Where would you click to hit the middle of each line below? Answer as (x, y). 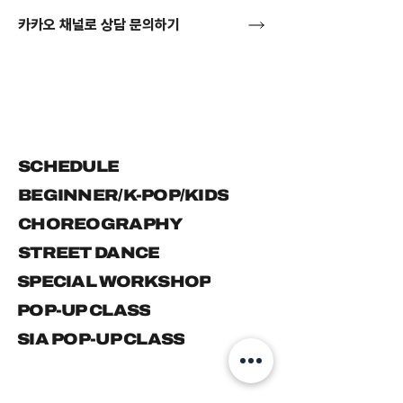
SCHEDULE (69, 166)
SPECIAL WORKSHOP (114, 282)
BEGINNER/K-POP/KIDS (124, 195)
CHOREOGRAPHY (101, 224)
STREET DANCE (89, 253)
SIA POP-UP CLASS (101, 339)
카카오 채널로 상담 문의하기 (99, 25)
